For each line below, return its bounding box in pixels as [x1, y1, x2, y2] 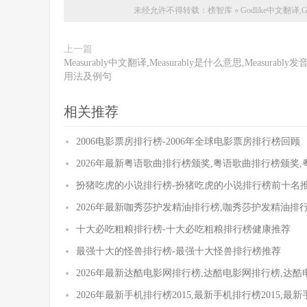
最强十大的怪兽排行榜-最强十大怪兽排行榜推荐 [76, 245, 281, 256]
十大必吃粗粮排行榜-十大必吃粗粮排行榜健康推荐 [76, 223, 291, 234]
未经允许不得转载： [134, 5, 208, 15]
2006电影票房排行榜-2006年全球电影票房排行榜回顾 [76, 136, 300, 147]
